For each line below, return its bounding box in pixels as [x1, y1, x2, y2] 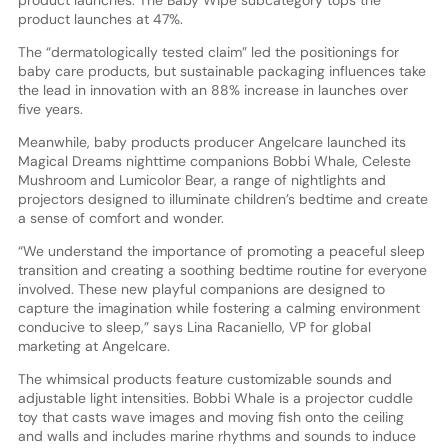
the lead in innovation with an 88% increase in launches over [17, 81, 408, 100]
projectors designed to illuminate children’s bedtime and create [17, 190, 428, 209]
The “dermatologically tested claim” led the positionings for [17, 43, 399, 62]
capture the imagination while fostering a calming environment [17, 299, 420, 318]
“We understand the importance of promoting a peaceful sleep [17, 242, 425, 261]
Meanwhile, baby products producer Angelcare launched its [17, 133, 406, 152]
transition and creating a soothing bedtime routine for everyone [17, 261, 427, 280]
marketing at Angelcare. [17, 337, 170, 356]
